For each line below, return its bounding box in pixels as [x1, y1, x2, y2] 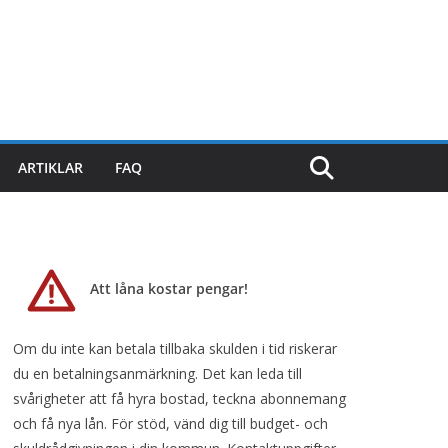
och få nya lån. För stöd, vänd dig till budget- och [13, 414, 328, 433]
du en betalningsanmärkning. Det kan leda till [13, 364, 302, 383]
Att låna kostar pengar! [90, 279, 248, 298]
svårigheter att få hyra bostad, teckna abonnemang [13, 389, 346, 408]
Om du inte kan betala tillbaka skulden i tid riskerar [13, 339, 337, 358]
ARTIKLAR [18, 158, 83, 177]
